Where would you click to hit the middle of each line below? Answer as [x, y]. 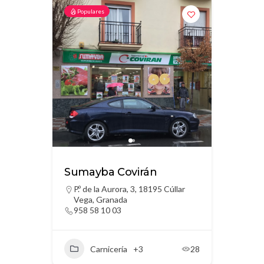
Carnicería [109, 249]
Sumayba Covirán [111, 172]
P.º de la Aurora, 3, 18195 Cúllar [129, 189]
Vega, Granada [100, 199]
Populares [91, 11]
